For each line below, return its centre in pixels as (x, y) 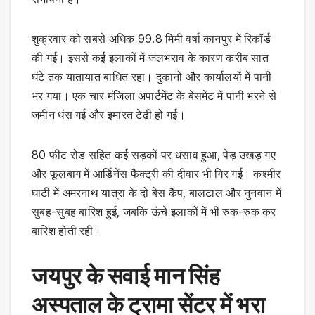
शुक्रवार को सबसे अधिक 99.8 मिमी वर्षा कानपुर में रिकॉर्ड (152, 39)
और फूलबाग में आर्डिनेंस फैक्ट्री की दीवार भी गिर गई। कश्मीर (156, 174)
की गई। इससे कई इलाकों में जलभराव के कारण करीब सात (150, 58)
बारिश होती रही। (67, 231)
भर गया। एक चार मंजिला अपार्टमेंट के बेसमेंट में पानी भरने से (154, 96)
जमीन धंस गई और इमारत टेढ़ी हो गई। (109, 115)
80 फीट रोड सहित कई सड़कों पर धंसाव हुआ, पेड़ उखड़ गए (154, 155)
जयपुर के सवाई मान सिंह (126, 276)
